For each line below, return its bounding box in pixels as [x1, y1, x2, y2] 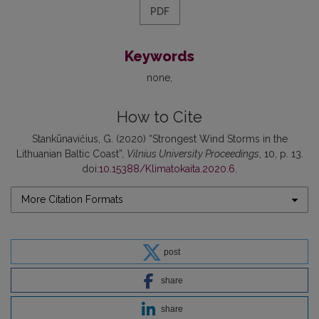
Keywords [125, 48, 194, 66]
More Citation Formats [21, 194, 123, 206]
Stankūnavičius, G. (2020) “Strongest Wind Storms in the [31, 133, 288, 145]
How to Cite [117, 108, 202, 127]
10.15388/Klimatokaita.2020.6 [99, 163, 235, 175]
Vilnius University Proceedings [126, 148, 259, 160]
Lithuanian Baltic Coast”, [16, 148, 127, 160]
